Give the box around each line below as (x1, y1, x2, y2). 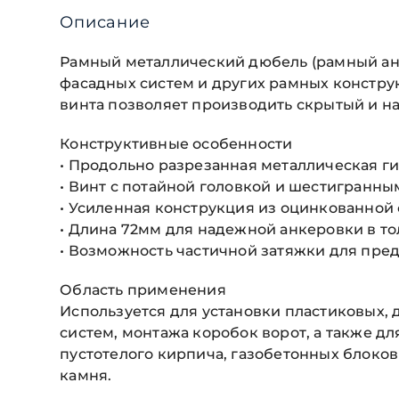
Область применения (60, 281, 226, 299)
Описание (60, 12, 151, 33)
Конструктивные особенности (60, 135, 293, 153)
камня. (60, 367, 112, 385)
